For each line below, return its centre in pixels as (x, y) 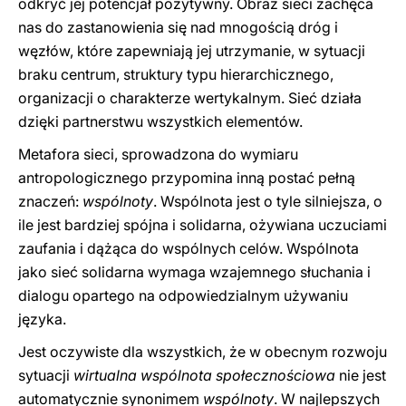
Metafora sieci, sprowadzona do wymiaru (158, 154)
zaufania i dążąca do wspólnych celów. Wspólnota (188, 248)
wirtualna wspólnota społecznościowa (206, 375)
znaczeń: (50, 201)
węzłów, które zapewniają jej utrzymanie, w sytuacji (192, 51)
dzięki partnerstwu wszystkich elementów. (160, 121)
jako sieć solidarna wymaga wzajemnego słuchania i (194, 272)
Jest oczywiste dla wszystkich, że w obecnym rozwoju (203, 352)
